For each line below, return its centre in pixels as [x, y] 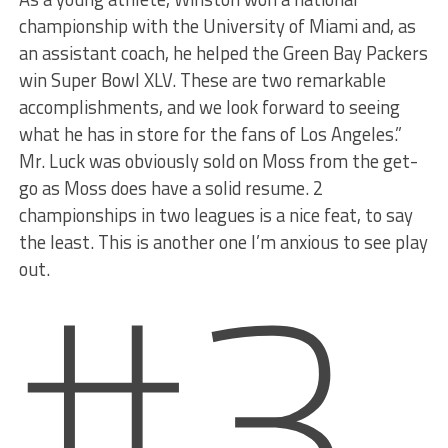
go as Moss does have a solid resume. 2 [170, 188]
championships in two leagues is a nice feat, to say [215, 215]
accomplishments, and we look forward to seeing [209, 107]
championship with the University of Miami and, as [217, 26]
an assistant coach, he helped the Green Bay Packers [223, 53]
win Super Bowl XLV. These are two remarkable [202, 80]
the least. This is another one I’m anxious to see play [223, 242]
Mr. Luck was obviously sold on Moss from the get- [218, 161]
